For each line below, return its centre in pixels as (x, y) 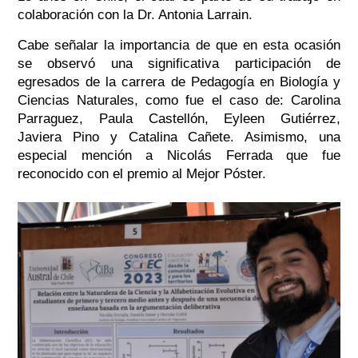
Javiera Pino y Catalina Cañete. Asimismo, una (179, 137)
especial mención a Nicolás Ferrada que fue (179, 156)
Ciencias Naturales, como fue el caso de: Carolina (179, 101)
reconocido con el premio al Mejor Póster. (143, 174)
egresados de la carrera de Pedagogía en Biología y (179, 82)
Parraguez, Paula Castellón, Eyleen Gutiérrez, (179, 119)
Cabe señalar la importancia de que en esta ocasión (179, 46)
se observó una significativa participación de (179, 64)
